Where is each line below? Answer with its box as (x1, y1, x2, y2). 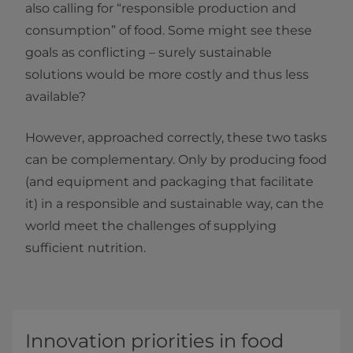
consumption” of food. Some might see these (25, 22, 312, 38)
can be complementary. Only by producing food (25, 151, 327, 167)
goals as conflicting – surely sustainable (25, 44, 272, 60)
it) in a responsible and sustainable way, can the (25, 195, 324, 211)
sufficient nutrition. (25, 240, 146, 255)
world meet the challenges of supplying (25, 217, 277, 233)
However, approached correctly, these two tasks (25, 129, 327, 145)
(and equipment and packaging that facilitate (25, 173, 314, 189)
